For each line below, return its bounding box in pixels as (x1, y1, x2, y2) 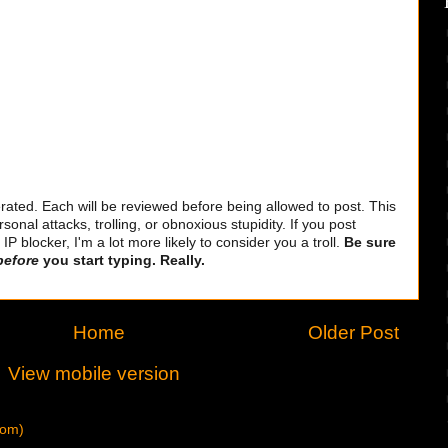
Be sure (344, 235, 396, 251)
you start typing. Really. (39, 253, 205, 269)
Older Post (308, 321, 399, 343)
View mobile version (8, 362, 180, 384)
